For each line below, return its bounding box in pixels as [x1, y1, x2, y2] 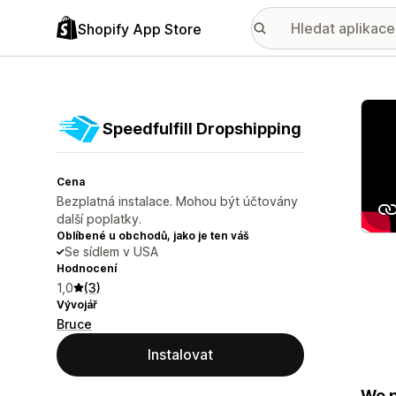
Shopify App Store [78, 19, 202, 38]
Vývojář [57, 298, 97, 311]
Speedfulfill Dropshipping [103, 119, 301, 138]
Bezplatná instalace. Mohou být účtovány [57, 194, 298, 209]
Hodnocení [57, 262, 117, 275]
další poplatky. [57, 211, 141, 226]
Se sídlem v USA [65, 244, 158, 259]
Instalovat [148, 346, 213, 363]
